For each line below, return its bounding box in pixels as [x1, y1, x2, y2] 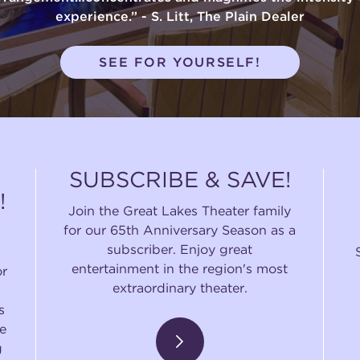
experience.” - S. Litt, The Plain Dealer [55, 8, 305, 24]
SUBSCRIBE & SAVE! [68, 166, 291, 194]
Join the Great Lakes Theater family [68, 202, 291, 219]
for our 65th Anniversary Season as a [63, 222, 296, 238]
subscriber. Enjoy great [107, 241, 252, 257]
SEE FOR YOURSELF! [99, 54, 261, 70]
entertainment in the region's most [72, 260, 288, 276]
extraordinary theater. [112, 280, 247, 296]
